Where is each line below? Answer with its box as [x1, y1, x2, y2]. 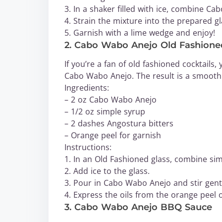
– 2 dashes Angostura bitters [64, 118, 173, 129]
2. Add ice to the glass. [64, 166, 150, 176]
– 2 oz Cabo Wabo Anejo [64, 94, 157, 105]
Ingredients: [64, 82, 109, 93]
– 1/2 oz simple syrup [64, 106, 145, 117]
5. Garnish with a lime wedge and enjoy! [64, 27, 215, 38]
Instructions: [64, 142, 111, 153]
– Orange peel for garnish [64, 130, 161, 141]
